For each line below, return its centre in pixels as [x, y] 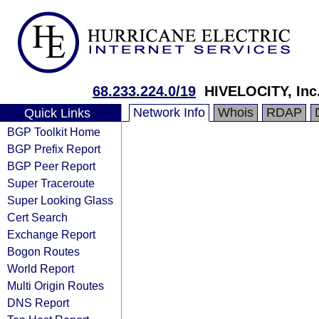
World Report [41, 268]
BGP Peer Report [51, 166]
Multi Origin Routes [56, 286]
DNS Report [38, 303]
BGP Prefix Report [54, 149]
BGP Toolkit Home [54, 132]
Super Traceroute [51, 183]
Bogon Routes [43, 251]
